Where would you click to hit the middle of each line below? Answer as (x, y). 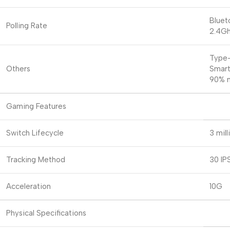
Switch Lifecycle (35, 133)
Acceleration (28, 186)
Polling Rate (27, 25)
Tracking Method (36, 159)
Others (18, 69)
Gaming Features (36, 106)
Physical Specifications (46, 213)
